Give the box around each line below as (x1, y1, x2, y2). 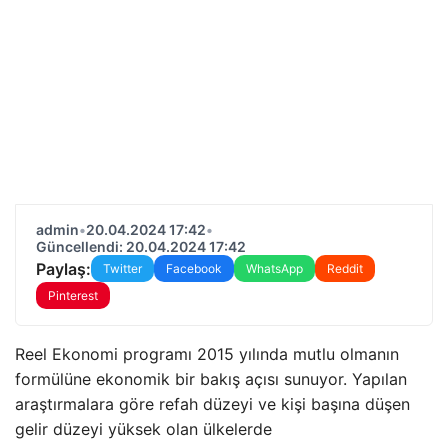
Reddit (327, 261, 363, 276)
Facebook (166, 261, 222, 276)
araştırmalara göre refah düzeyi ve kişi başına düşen (15, 394, 410, 414)
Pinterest (48, 288, 98, 303)
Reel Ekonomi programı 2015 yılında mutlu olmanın (15, 344, 399, 364)
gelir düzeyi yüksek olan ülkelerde (15, 419, 272, 439)
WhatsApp (246, 261, 303, 276)
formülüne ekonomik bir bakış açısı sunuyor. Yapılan (15, 369, 407, 389)
